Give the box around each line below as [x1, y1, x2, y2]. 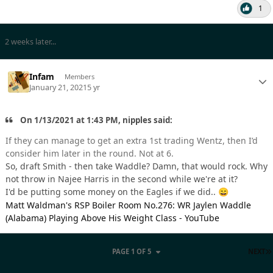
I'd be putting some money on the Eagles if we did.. [5, 186, 218, 198]
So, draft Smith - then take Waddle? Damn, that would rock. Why [5, 160, 268, 172]
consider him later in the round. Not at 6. [5, 147, 176, 160]
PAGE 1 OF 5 [112, 246, 153, 256]
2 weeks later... [4, 37, 56, 48]
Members [64, 71, 94, 81]
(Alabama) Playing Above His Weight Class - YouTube [5, 212, 219, 224]
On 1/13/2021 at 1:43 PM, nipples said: [18, 114, 173, 126]
